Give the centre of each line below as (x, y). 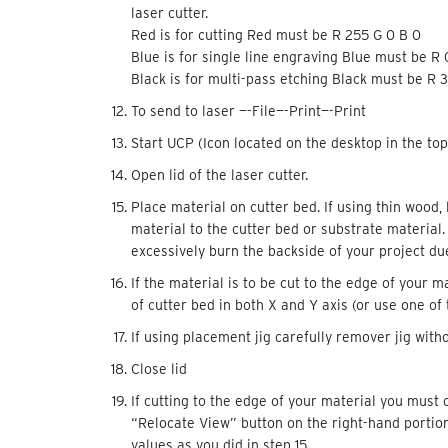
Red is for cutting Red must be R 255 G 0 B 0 (275, 34)
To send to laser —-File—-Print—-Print (248, 110)
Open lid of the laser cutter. (219, 174)
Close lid (158, 368)
